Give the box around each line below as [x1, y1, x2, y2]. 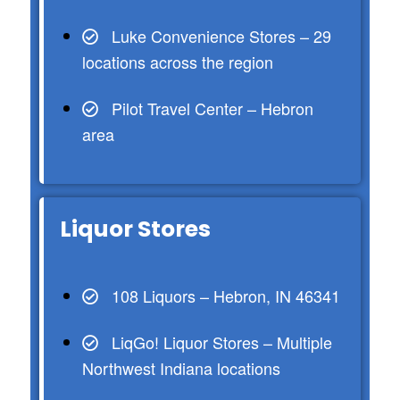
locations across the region [81, 50, 273, 74]
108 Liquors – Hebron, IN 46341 [111, 284, 340, 308]
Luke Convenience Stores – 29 [111, 24, 331, 48]
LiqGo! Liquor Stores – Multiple [111, 330, 332, 354]
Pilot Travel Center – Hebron [111, 96, 313, 121]
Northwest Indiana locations [81, 356, 280, 380]
